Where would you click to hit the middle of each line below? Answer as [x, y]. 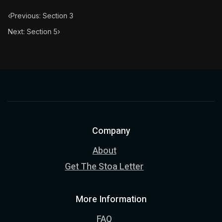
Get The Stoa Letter [104, 167]
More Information [111, 199]
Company [111, 131]
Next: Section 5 [33, 31]
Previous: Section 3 [42, 16]
